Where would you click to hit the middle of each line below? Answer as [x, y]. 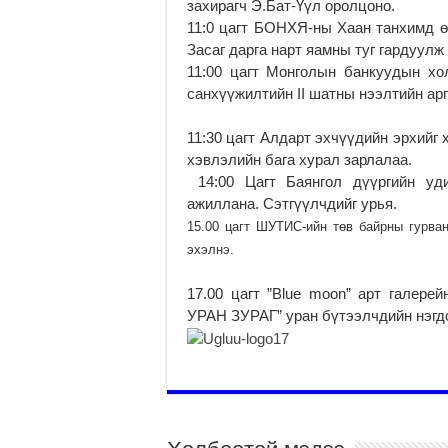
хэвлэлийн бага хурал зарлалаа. [299, 159]
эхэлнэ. [210, 249]
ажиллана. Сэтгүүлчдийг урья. [292, 203]
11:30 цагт [221, 137]
